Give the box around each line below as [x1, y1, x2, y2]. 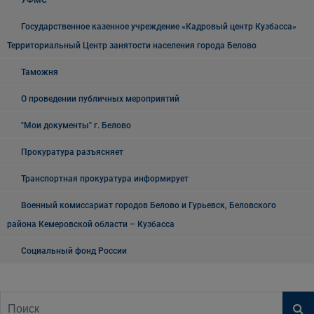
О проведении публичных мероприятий [21, 94, 179, 104]
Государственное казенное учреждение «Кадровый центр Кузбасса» [21, 22, 296, 32]
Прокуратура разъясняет [21, 147, 123, 157]
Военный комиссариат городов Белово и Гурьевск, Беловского [21, 200, 276, 210]
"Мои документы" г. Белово [21, 121, 131, 130]
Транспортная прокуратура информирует [21, 174, 189, 184]
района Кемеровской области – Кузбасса [7, 219, 175, 229]
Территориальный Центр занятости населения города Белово [7, 41, 257, 50]
